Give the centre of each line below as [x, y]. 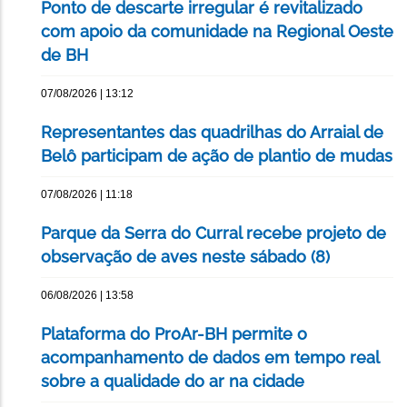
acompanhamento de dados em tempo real [210, 358]
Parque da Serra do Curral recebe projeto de [213, 233]
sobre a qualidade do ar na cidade [173, 382]
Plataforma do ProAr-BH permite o [174, 334]
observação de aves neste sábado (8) [185, 257]
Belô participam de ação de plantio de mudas [217, 156]
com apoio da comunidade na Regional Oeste [217, 32]
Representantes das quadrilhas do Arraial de [212, 133]
